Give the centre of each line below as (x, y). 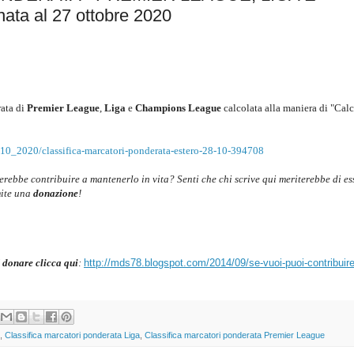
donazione (56, 194)
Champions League (179, 108)
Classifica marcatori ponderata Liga (72, 335)
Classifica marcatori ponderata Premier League (235, 335)
